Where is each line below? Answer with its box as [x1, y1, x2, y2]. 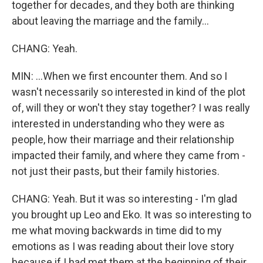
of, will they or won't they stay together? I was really [12, 102, 250, 114]
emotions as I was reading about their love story [12, 240, 234, 252]
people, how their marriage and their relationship [12, 133, 234, 146]
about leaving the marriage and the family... [12, 15, 209, 27]
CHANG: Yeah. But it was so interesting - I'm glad [12, 193, 237, 205]
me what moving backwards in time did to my [12, 224, 222, 237]
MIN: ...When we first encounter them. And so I [12, 70, 227, 82]
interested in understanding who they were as [12, 117, 225, 130]
